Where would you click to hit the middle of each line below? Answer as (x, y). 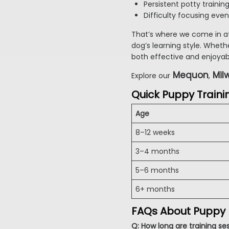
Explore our (151, 76)
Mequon (191, 75)
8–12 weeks (155, 133)
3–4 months (157, 152)
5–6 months (157, 170)
